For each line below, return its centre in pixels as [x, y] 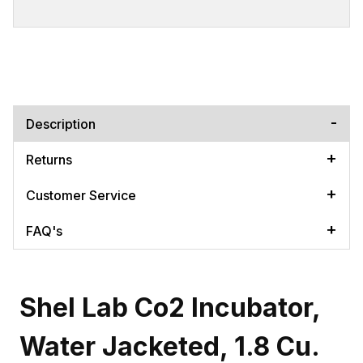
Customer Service [81, 195]
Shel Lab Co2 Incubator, [170, 307]
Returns [49, 159]
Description [61, 124]
